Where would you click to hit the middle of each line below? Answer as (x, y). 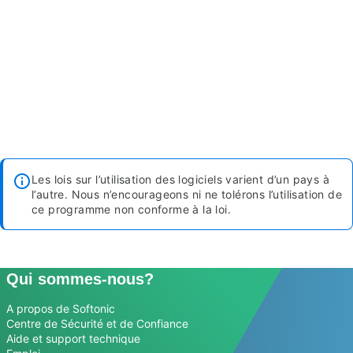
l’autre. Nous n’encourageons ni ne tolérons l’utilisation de (187, 194)
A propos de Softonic (61, 308)
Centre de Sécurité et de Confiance (97, 323)
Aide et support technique (73, 338)
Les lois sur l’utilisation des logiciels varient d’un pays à (180, 179)
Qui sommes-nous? (80, 279)
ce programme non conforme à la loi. (131, 209)
